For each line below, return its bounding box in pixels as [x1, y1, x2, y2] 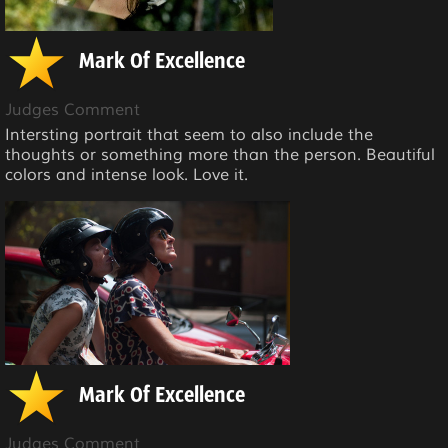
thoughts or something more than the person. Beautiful [5, 144, 435, 165]
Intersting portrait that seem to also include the [5, 124, 373, 145]
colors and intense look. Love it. [5, 164, 248, 185]
